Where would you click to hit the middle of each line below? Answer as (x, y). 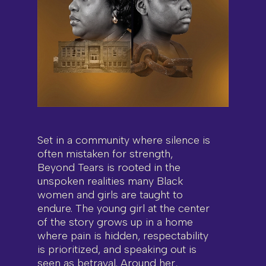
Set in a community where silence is (123, 140)
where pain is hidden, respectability (123, 235)
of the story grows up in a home (115, 222)
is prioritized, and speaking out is (117, 249)
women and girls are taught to (110, 194)
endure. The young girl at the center (123, 208)
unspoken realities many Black (110, 181)
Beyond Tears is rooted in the (109, 167)
